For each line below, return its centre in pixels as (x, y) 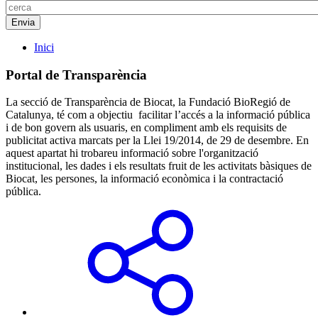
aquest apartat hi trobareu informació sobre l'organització (132, 153)
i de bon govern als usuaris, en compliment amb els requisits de (146, 128)
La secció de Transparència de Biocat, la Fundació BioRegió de (148, 102)
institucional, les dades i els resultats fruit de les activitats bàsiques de (159, 166)
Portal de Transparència (76, 75)
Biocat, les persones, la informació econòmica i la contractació (144, 179)
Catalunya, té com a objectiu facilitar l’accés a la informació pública (158, 115)
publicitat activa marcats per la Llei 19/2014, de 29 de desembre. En (157, 141)
